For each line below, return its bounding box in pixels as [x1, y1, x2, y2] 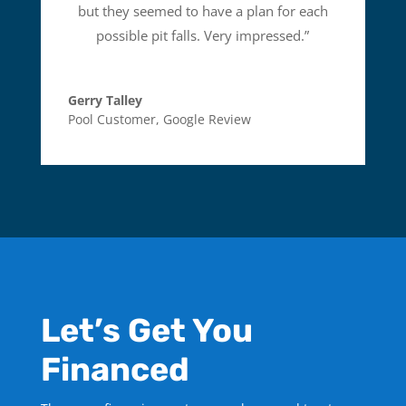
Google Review [162, 111, 251, 128]
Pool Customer [67, 111, 156, 128]
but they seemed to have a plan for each [77, 2, 328, 20]
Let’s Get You [40, 311, 253, 350]
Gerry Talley [67, 92, 142, 109]
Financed [40, 350, 189, 389]
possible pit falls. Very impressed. [96, 26, 305, 44]
